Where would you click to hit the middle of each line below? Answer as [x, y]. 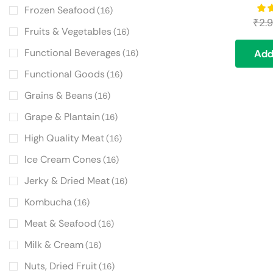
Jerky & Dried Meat [67, 181]
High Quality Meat [64, 138]
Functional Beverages [73, 53]
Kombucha [48, 202]
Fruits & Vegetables [68, 32]
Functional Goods [65, 74]
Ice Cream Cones [63, 160]
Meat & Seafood [60, 224]
